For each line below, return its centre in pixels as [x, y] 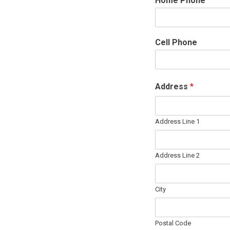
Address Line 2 [177, 155]
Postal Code [173, 223]
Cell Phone [176, 42]
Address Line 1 [177, 121]
